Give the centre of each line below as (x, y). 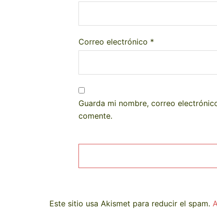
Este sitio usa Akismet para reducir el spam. (131, 203)
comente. (95, 116)
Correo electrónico (114, 42)
